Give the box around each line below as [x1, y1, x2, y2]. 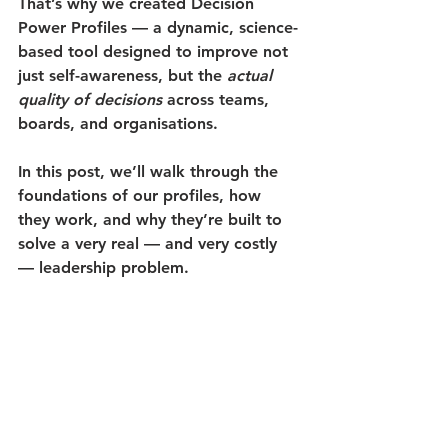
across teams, [162, 90, 274, 109]
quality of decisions [18, 90, 162, 109]
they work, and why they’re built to [18, 210, 287, 229]
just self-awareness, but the [18, 66, 227, 85]
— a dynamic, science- [127, 18, 298, 37]
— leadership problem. [18, 258, 189, 277]
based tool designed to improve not [18, 42, 293, 61]
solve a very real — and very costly [18, 234, 282, 253]
